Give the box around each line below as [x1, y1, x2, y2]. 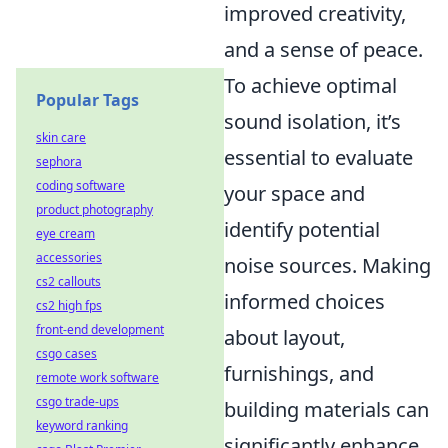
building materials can [224, 396, 429, 423]
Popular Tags [36, 89, 139, 111]
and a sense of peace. [224, 36, 423, 63]
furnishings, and [224, 360, 374, 387]
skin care [36, 129, 86, 146]
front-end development [36, 321, 164, 338]
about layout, [224, 324, 345, 351]
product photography [36, 201, 153, 218]
